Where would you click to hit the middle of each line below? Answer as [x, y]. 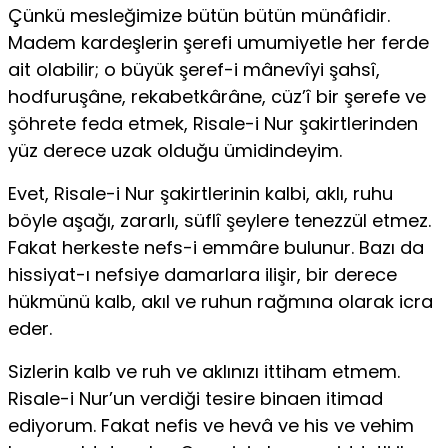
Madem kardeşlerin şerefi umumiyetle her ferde [218, 43]
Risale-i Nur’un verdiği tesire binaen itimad [195, 399]
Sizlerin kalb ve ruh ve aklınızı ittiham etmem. [204, 372]
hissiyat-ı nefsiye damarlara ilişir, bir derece [202, 275]
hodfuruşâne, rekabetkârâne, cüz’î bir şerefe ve [217, 97]
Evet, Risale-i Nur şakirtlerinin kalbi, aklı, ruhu [200, 194]
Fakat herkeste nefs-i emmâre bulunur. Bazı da [216, 248]
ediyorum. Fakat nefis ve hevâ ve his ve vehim [211, 426]
